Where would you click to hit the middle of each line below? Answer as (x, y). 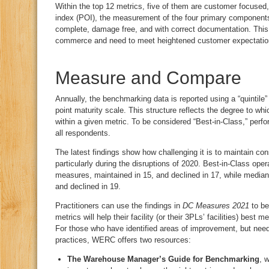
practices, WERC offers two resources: (123, 240)
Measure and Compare (148, 78)
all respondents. (83, 133)
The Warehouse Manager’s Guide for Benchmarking (163, 259)
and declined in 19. (88, 186)
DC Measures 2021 (216, 206)
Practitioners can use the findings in (119, 206)
